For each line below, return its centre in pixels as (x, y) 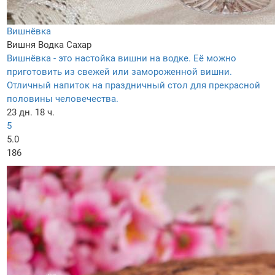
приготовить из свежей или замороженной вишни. (119, 72)
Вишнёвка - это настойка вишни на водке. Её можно (122, 58)
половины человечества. (63, 99)
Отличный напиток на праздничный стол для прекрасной (134, 85)
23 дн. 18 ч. (31, 112)
